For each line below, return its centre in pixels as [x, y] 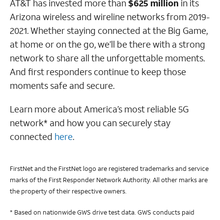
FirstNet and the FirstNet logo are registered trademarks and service [109, 169]
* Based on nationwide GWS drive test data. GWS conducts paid [102, 213]
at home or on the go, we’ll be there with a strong [108, 44]
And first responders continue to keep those [98, 72]
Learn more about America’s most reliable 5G [99, 109]
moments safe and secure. [62, 86]
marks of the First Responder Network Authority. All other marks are [109, 180]
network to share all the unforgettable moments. [107, 58]
